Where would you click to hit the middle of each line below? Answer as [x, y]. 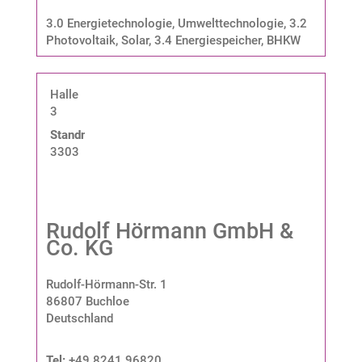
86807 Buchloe [87, 301]
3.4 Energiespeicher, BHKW [227, 40]
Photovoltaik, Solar [97, 40]
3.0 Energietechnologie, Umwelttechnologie [164, 23]
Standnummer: [89, 135]
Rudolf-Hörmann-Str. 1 [106, 284]
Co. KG [79, 248]
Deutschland [79, 318]
